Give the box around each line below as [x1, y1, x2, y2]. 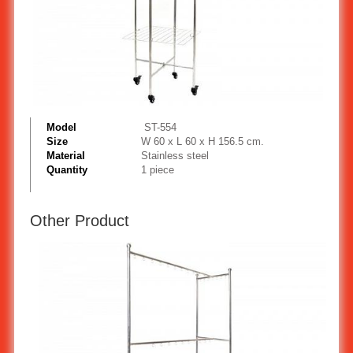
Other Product [29, 211, 129, 229]
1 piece [140, 163, 174, 176]
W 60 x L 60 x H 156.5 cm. [140, 135, 264, 147]
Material [46, 149, 85, 162]
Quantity [46, 163, 87, 176]
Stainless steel [140, 149, 209, 162]
